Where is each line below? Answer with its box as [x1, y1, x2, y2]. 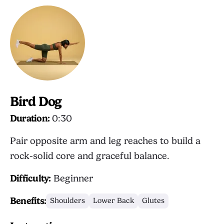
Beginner [50, 173, 93, 184]
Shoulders [50, 196, 85, 205]
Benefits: [10, 195, 46, 206]
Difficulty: [10, 173, 51, 184]
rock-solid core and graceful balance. [10, 150, 169, 161]
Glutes [142, 196, 165, 205]
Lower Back [93, 196, 134, 205]
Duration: [10, 113, 50, 124]
